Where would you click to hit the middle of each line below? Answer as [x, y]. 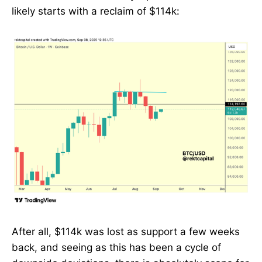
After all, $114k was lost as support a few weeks [126, 232]
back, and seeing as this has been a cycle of [116, 248]
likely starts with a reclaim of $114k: [96, 11]
